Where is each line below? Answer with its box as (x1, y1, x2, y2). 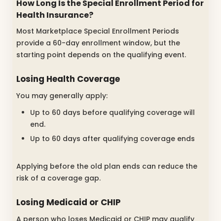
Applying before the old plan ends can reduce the (16, 161, 197, 171)
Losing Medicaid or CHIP (16, 196, 121, 209)
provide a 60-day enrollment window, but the (16, 37, 180, 48)
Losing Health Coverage (16, 73, 120, 85)
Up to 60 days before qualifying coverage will (30, 107, 195, 117)
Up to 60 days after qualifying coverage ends (30, 133, 195, 144)
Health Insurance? (16, 9, 93, 21)
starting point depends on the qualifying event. (16, 49, 186, 60)
